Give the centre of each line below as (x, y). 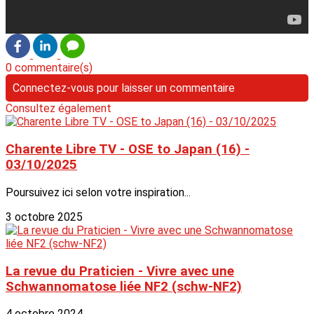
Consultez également (59, 109)
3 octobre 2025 (44, 217)
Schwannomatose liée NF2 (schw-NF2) (124, 286)
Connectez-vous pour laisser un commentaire (124, 88)
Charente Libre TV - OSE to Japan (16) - (128, 150)
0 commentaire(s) (49, 68)
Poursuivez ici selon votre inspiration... (98, 192)
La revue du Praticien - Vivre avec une (120, 271)
